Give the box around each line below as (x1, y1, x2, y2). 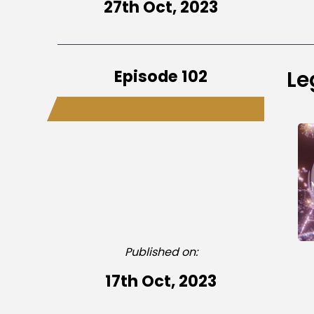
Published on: (124, 243, 198, 260)
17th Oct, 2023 (105, 269, 217, 292)
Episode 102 (114, 64, 208, 88)
